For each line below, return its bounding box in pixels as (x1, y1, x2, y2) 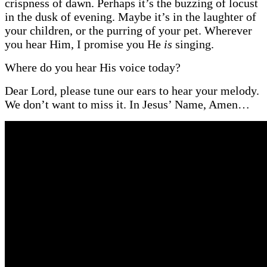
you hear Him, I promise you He (5, 37, 164, 51)
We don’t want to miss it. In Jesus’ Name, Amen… (5, 97, 250, 111)
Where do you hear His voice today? (5, 60, 181, 74)
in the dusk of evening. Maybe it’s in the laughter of (5, 10, 256, 23)
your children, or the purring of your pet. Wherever (5, 23, 252, 37)
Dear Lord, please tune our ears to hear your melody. (5, 83, 259, 97)
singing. (172, 37, 214, 51)
